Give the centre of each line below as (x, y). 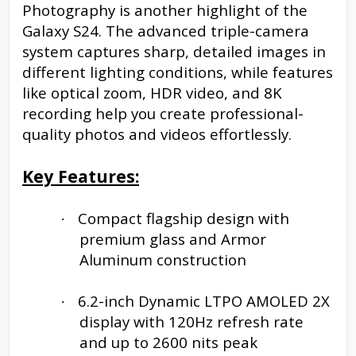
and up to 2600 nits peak (168, 342)
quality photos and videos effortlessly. (157, 133)
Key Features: (81, 176)
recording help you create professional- (163, 113)
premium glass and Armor (173, 238)
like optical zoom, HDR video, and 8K (152, 92)
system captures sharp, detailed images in (174, 51)
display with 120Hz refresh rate (192, 321)
